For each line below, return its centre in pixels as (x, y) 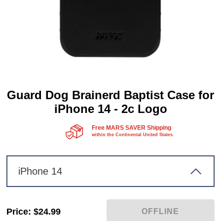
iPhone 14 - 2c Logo (110, 109)
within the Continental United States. (133, 135)
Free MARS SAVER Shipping (131, 128)
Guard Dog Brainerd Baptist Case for (110, 95)
